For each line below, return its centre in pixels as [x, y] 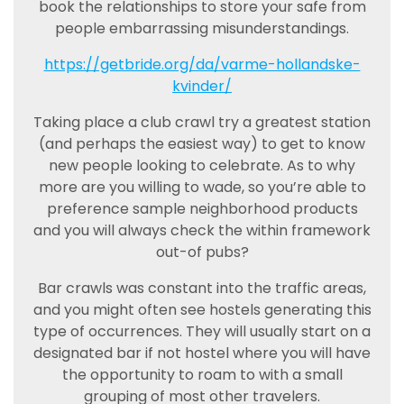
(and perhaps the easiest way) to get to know [202, 144]
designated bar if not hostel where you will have [202, 353]
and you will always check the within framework [202, 230]
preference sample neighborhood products [202, 209]
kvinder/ [202, 86]
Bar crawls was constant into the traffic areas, [202, 288]
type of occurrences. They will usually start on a [202, 331]
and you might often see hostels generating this [202, 310]
